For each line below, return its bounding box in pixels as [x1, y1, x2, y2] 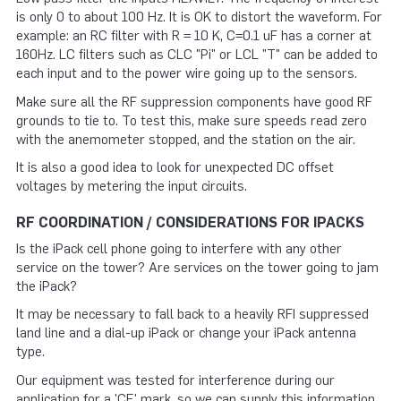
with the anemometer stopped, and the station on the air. [16, 131, 355, 148]
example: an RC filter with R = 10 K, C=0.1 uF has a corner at [16, 28, 371, 44]
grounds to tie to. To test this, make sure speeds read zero [16, 112, 367, 129]
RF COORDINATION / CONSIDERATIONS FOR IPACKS [16, 214, 364, 231]
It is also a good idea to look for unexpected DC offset [16, 159, 334, 175]
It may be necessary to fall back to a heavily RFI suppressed [16, 306, 369, 322]
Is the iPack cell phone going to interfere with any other [16, 240, 342, 257]
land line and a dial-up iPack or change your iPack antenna [16, 325, 356, 341]
